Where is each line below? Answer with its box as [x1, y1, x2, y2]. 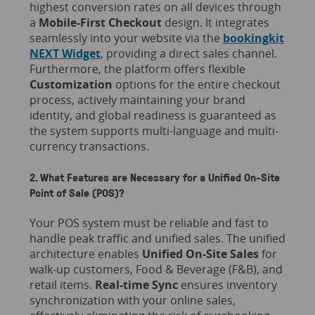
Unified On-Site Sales [141, 245, 259, 262]
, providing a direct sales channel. [100, 46, 277, 62]
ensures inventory [177, 276, 277, 292]
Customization [29, 77, 112, 93]
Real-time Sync [94, 276, 178, 292]
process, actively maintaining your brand [29, 92, 245, 108]
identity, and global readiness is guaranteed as [29, 108, 276, 124]
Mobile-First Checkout [38, 15, 162, 31]
